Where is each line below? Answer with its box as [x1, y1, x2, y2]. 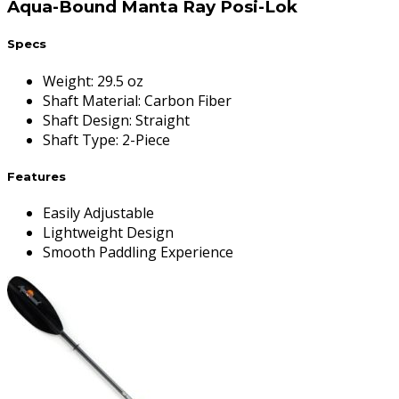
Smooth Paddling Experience [43, 241, 233, 262]
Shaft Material [43, 90, 138, 110]
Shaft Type [43, 129, 116, 150]
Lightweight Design [43, 222, 174, 242]
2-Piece [122, 129, 170, 150]
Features [7, 168, 66, 183]
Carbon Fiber [144, 90, 232, 110]
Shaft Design [43, 110, 129, 130]
